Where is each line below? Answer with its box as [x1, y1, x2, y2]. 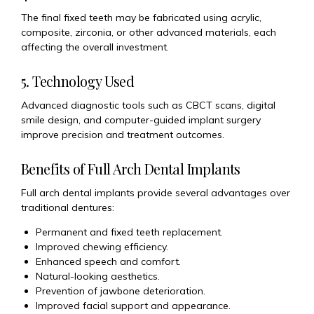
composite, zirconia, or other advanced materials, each [21, 26, 276, 39]
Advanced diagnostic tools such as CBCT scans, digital [21, 99, 275, 112]
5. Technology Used [21, 71, 135, 91]
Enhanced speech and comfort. [36, 255, 181, 268]
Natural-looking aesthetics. [36, 270, 160, 283]
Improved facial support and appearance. [36, 299, 231, 313]
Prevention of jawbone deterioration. [36, 285, 205, 298]
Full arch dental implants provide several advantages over [21, 186, 290, 200]
